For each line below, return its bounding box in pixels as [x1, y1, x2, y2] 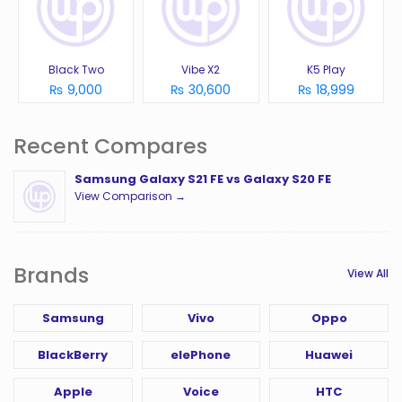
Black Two [48, 62, 104, 78]
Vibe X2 [181, 62, 221, 78]
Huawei [305, 346, 354, 364]
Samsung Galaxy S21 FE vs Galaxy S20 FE [74, 170, 331, 188]
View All [347, 266, 389, 282]
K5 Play [306, 62, 345, 78]
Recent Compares [13, 131, 207, 162]
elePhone [170, 346, 232, 364]
